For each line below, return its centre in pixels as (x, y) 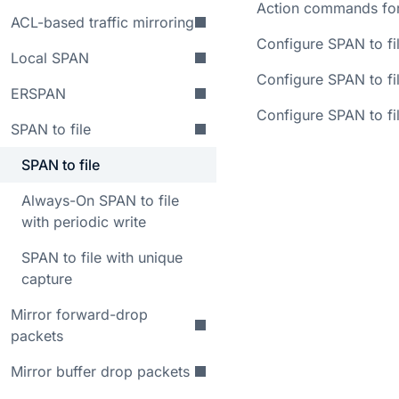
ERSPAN (38, 94)
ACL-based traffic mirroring (102, 22)
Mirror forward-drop (79, 314)
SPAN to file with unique (102, 257)
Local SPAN (50, 58)
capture (47, 279)
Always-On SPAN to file (100, 200)
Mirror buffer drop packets (100, 371)
